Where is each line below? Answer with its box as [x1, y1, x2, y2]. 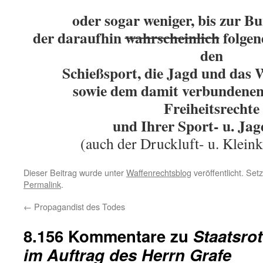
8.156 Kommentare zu [23, 224, 193, 247]
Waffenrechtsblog [126, 166, 191, 178]
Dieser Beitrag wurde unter [23, 166, 126, 178]
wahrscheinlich [124, 26, 220, 49]
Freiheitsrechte [163, 97, 259, 119]
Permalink [23, 178, 61, 190]
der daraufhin [32, 26, 125, 49]
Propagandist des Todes [32, 200, 125, 213]
